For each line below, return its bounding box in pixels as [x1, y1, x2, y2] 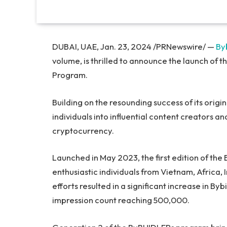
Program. [52, 69, 88, 81]
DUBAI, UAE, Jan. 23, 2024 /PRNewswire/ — [52, 41, 216, 52]
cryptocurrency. [52, 125, 114, 136]
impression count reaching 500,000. [52, 195, 190, 206]
